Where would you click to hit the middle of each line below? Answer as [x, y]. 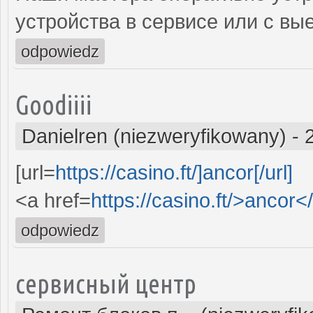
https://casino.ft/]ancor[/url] [174, 172]
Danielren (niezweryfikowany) [154, 136]
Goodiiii [54, 104]
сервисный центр [106, 283]
